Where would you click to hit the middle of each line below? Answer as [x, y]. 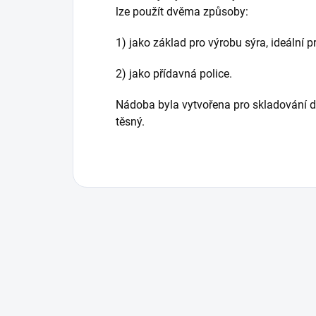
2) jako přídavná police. [174, 73]
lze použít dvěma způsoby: [182, 11]
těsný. [130, 121]
